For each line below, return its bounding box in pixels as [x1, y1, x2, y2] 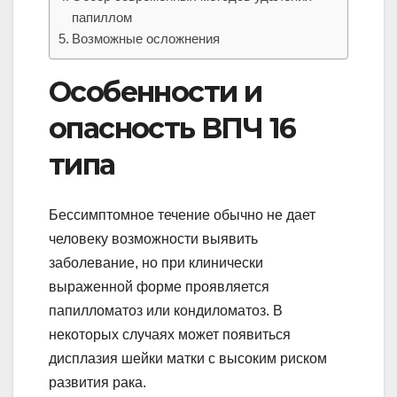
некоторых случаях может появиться [49, 326, 291, 342]
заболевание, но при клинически [49, 254, 263, 270]
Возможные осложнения [72, 31, 221, 47]
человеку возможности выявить [49, 230, 258, 246]
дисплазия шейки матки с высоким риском [49, 350, 327, 366]
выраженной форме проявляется [49, 278, 269, 294]
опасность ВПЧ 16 [49, 111, 296, 146]
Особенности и [49, 74, 262, 110]
